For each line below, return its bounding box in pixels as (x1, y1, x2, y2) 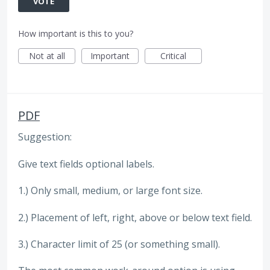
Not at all (28, 50, 65, 62)
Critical (160, 50, 186, 62)
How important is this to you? (18, 28, 133, 40)
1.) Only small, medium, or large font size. (18, 184, 202, 198)
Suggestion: (18, 130, 72, 144)
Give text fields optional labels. (18, 157, 154, 171)
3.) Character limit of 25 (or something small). (18, 237, 220, 251)
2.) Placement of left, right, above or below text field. (18, 210, 252, 224)
